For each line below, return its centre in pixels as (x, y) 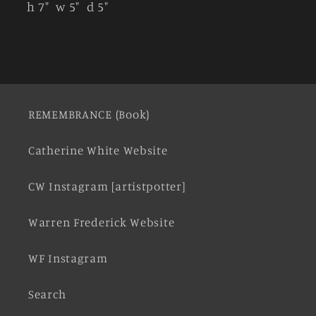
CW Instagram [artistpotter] (107, 186)
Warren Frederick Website (102, 222)
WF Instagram (68, 258)
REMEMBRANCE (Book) (89, 114)
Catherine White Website (98, 150)
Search (47, 294)
